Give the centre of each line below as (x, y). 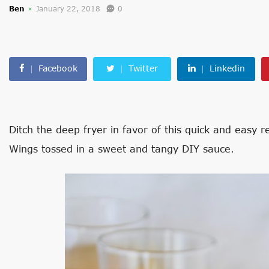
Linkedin (227, 68)
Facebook (58, 68)
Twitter (143, 68)
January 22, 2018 (68, 9)
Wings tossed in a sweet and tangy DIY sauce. (122, 149)
